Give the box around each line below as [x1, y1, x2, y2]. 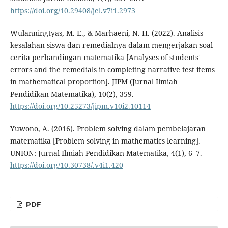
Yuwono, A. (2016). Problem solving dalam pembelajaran [10, 123, 206, 133]
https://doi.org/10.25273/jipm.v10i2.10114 [10, 101, 151, 111]
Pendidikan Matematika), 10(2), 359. [10, 89, 134, 99]
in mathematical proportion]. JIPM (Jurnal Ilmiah [10, 76, 178, 87]
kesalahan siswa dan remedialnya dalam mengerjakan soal [10, 40, 213, 50]
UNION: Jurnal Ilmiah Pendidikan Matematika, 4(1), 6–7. [10, 148, 202, 158]
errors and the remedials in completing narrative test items [10, 64, 215, 74]
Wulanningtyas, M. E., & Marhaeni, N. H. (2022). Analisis [10, 27, 203, 38]
